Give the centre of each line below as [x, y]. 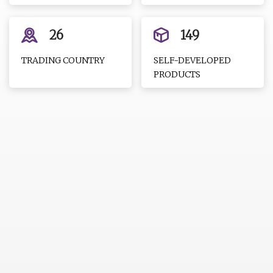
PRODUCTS [177, 74]
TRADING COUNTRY [63, 60]
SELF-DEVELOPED [193, 60]
